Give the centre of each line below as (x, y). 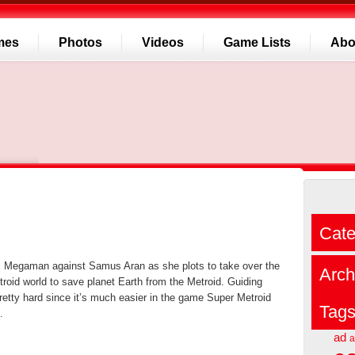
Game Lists (257, 42)
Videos (163, 42)
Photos (80, 42)
